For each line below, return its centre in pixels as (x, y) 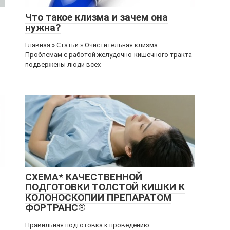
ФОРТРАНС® (55, 208)
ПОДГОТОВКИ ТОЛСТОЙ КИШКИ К (105, 187)
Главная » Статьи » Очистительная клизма (91, 45)
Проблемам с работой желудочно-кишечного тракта (109, 55)
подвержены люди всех (63, 64)
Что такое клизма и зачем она (97, 17)
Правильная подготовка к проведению (87, 225)
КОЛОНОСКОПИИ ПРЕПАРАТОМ (98, 197)
